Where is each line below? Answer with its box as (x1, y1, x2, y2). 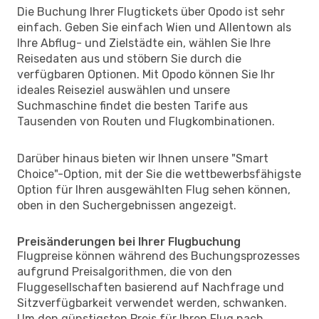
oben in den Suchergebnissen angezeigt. (17, 198, 236, 212)
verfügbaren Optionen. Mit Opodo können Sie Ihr (17, 67, 275, 81)
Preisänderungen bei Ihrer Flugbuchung (17, 234, 241, 249)
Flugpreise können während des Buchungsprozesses (17, 249, 300, 263)
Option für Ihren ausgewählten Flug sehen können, (17, 182, 291, 197)
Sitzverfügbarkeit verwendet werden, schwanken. (17, 296, 287, 310)
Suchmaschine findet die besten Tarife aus (17, 98, 248, 113)
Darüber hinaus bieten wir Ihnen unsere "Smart (17, 151, 268, 165)
